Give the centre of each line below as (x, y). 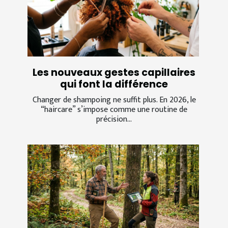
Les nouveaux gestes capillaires (114, 72)
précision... (114, 119)
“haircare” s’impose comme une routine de (114, 109)
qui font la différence (114, 84)
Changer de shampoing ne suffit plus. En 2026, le (114, 100)
